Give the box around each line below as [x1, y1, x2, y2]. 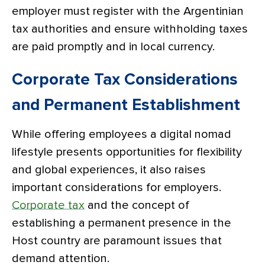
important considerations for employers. [12, 181, 221, 193]
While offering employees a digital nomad [12, 128, 231, 140]
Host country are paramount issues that [12, 234, 222, 247]
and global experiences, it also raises [12, 163, 206, 176]
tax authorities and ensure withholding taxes [12, 22, 248, 35]
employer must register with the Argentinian [12, 5, 244, 17]
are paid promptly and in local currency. [12, 40, 215, 53]
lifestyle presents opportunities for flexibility [12, 146, 242, 158]
